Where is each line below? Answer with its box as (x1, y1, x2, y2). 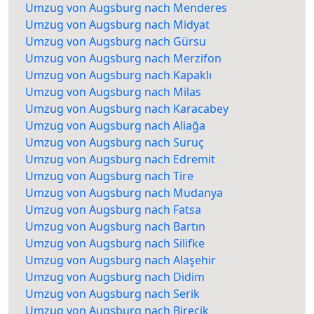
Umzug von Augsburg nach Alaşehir (25, 252, 216, 268)
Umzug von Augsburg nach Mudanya (25, 185, 223, 201)
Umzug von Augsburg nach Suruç (25, 135, 204, 151)
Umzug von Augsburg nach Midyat (25, 17, 210, 33)
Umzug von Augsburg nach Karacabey (25, 101, 228, 117)
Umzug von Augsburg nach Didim (25, 269, 205, 285)
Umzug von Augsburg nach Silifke (25, 235, 205, 252)
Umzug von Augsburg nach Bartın (25, 219, 205, 235)
